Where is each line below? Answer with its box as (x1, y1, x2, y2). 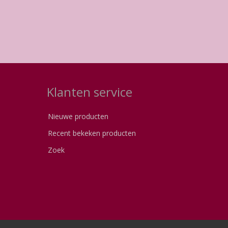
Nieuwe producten (48, 111, 108, 121)
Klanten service (47, 83, 132, 100)
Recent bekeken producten (48, 128, 136, 138)
